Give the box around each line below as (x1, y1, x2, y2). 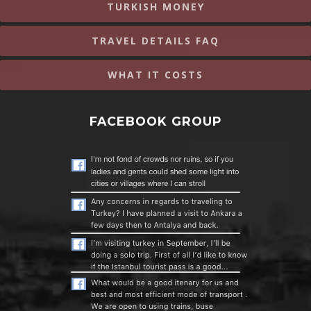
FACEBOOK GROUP (89, 113, 222, 128)
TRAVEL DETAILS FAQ (92, 33, 219, 47)
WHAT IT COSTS (108, 67, 203, 81)
